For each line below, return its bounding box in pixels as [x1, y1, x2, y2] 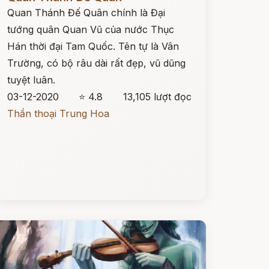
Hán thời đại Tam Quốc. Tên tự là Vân [7, 40, 179, 52]
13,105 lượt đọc [122, 91, 192, 103]
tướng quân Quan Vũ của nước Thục [7, 23, 174, 35]
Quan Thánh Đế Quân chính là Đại [7, 7, 165, 19]
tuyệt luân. [7, 74, 55, 86]
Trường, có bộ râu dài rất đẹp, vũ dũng [7, 57, 186, 69]
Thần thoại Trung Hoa [7, 107, 109, 119]
